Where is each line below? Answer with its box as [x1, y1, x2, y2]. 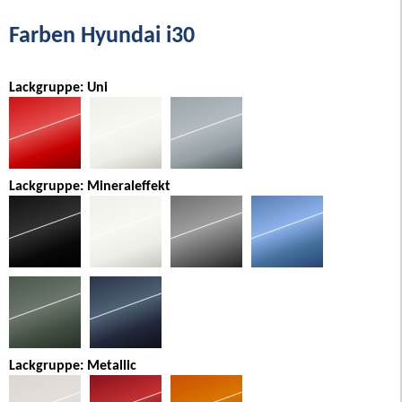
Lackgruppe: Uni [9, 80, 108, 95]
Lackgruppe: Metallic [9, 358, 136, 373]
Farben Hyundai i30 [9, 25, 195, 48]
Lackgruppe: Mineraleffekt [9, 179, 170, 194]
